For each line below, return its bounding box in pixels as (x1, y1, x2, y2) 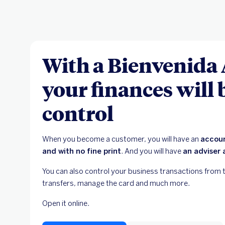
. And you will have (121, 146, 183, 156)
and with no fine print (42, 146, 121, 156)
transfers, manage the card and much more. (42, 178, 190, 188)
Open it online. (42, 198, 89, 208)
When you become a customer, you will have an (42, 134, 200, 144)
